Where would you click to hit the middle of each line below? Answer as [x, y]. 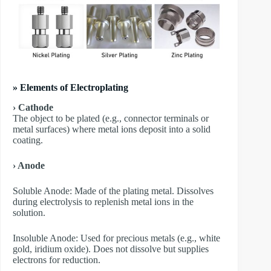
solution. [29, 212]
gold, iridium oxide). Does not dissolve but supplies [111, 249]
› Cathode [33, 107]
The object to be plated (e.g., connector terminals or [111, 118]
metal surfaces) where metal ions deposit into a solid [112, 129]
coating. [28, 140]
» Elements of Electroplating [70, 87]
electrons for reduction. [57, 260]
